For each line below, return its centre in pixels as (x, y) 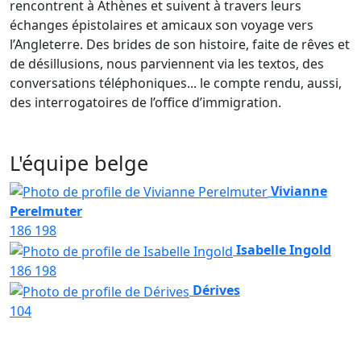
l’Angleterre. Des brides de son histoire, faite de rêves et (180, 44)
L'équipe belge (79, 162)
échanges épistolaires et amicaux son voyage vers (162, 25)
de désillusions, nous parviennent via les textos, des (167, 63)
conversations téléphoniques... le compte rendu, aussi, (176, 83)
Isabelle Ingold (284, 250)
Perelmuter (46, 212)
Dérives (216, 290)
